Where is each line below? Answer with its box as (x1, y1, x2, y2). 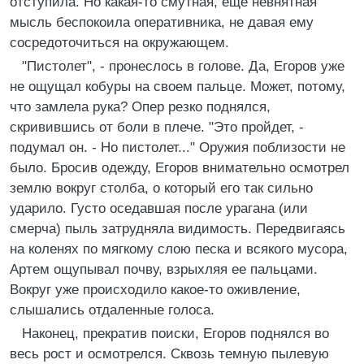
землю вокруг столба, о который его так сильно (10, 180, 313, 196)
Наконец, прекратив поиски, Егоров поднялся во (22, 326, 329, 341)
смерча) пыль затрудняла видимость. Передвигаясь (10, 221, 345, 236)
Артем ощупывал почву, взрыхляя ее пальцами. (10, 262, 318, 277)
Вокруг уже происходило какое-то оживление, (10, 282, 301, 297)
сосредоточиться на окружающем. (10, 35, 229, 50)
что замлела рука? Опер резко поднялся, (10, 99, 271, 115)
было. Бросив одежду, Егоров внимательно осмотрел (10, 160, 349, 175)
